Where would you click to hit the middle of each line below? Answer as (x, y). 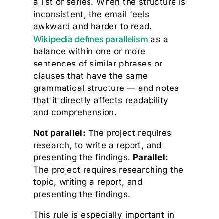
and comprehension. (75, 113)
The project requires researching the (109, 170)
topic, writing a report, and (88, 182)
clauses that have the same (91, 76)
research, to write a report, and (98, 145)
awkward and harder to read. (93, 27)
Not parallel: (60, 133)
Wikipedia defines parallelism (91, 39)
